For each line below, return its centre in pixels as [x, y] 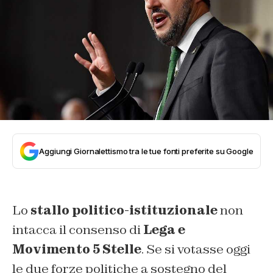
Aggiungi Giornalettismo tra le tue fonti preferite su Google [146, 151]
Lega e [164, 229]
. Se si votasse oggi [196, 249]
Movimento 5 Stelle [77, 249]
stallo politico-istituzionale [124, 210]
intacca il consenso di [78, 229]
